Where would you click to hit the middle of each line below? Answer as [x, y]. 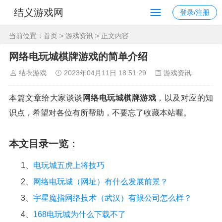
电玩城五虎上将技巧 [69, 165]
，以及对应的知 [185, 98]
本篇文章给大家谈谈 [46, 98]
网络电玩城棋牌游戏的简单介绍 [78, 56]
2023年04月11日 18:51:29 [105, 73]
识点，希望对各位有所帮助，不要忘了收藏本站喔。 [100, 113]
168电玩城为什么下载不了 [80, 214]
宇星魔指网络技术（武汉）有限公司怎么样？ [112, 198]
